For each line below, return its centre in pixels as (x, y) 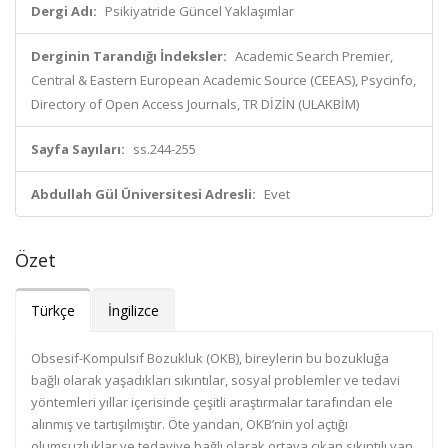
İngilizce (133, 310)
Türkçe (53, 310)
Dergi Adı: (64, 11)
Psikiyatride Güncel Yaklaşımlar (199, 11)
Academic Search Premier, (314, 56)
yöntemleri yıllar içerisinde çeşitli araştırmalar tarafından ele (212, 402)
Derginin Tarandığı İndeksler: (129, 56)
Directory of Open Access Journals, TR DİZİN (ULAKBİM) (195, 104)
